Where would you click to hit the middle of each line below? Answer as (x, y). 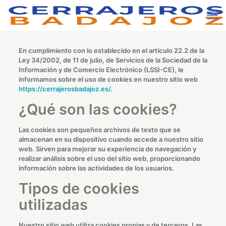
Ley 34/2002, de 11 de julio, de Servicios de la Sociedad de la (113, 60)
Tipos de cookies (79, 188)
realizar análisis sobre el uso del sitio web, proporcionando (109, 158)
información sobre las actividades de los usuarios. (96, 168)
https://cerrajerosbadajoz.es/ (64, 89)
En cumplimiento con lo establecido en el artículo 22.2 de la (111, 50)
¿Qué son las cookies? (98, 109)
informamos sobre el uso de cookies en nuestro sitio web (108, 79)
